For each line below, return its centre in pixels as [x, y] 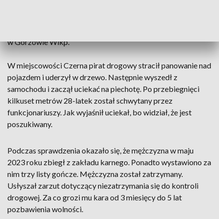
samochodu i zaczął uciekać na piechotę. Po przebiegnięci [103, 89]
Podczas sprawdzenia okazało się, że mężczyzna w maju [100, 150]
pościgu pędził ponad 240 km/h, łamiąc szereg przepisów [103, 7]
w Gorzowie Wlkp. [38, 42]
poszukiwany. [30, 124]
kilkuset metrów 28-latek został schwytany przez [90, 100]
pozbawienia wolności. [45, 209]
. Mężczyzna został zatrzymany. [130, 174]
